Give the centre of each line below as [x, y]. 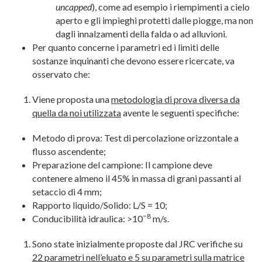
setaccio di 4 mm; [67, 192]
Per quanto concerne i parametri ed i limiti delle [126, 47]
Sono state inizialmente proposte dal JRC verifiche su [137, 244]
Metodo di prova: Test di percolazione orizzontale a [135, 138]
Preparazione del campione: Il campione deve [122, 165]
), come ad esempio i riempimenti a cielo [171, 7]
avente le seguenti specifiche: [180, 113]
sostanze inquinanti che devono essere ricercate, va [133, 61]
